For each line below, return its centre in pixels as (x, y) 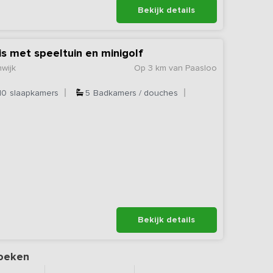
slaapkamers (34, 93)
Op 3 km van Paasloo (175, 68)
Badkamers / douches (136, 93)
